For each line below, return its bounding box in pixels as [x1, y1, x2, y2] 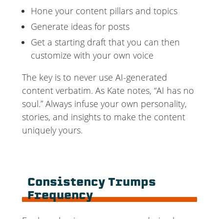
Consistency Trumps [27, 177, 156, 189]
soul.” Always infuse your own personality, [22, 98, 187, 110]
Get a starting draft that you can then [30, 36, 180, 48]
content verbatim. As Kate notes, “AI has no [22, 85, 194, 97]
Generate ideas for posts [30, 21, 130, 33]
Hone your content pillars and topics [30, 5, 177, 17]
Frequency [27, 191, 93, 202]
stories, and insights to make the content [22, 111, 185, 123]
